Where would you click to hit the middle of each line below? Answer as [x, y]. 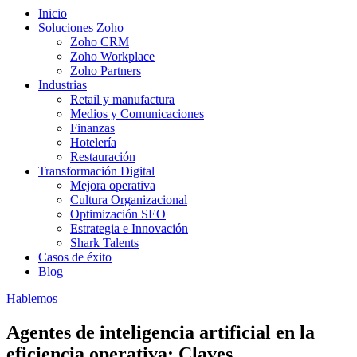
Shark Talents [104, 243]
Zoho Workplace [112, 56]
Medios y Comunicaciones [137, 114]
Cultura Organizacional [129, 200]
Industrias [63, 85]
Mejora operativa [113, 185]
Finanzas [92, 128]
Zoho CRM [100, 42]
